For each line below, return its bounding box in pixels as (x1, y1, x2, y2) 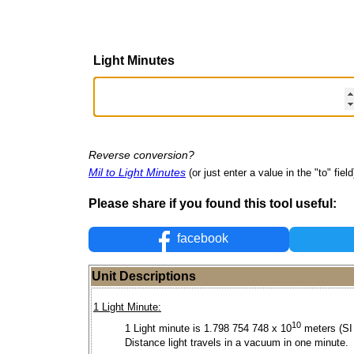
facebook (174, 232, 229, 246)
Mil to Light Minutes (88, 165, 186, 179)
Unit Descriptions (92, 269, 196, 284)
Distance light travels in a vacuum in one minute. (125, 337, 348, 349)
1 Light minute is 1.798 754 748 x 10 (125, 322, 292, 335)
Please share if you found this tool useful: (88, 196, 337, 210)
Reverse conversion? (88, 148, 194, 161)
